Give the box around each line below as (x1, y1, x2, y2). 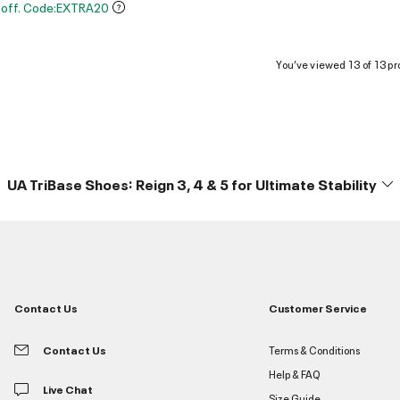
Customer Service (269, 300, 368, 316)
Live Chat (42, 381, 93, 397)
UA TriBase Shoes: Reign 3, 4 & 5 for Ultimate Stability (7, 174, 377, 195)
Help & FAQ (269, 366, 321, 382)
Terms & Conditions (269, 342, 361, 358)
